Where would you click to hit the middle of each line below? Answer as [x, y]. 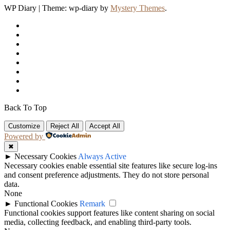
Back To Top [25, 108]
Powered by [24, 137]
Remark [92, 204]
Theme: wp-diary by [76, 8]
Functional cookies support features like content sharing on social [109, 213]
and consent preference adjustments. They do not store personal [107, 175]
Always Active [102, 157]
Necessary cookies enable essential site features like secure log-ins [111, 166]
